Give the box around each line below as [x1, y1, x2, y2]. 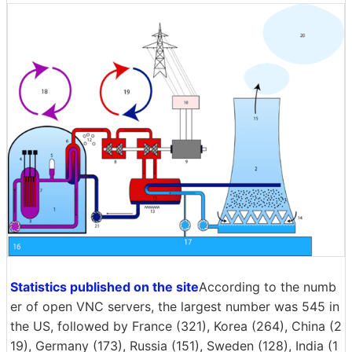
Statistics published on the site [10, 278, 199, 295]
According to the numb [199, 278, 336, 295]
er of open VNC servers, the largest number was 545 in [10, 298, 339, 314]
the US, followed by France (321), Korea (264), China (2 [10, 317, 342, 334]
